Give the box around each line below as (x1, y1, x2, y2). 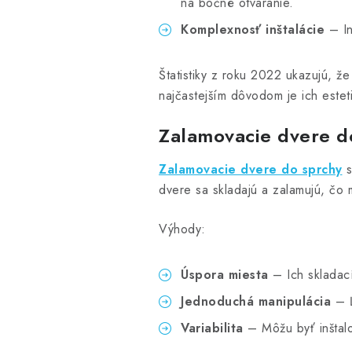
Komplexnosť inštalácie (181, 20, 324, 38)
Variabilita (181, 318, 244, 337)
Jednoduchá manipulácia (181, 291, 331, 310)
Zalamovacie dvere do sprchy (159, 159, 343, 178)
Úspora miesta (181, 265, 269, 284)
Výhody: (159, 219, 206, 238)
